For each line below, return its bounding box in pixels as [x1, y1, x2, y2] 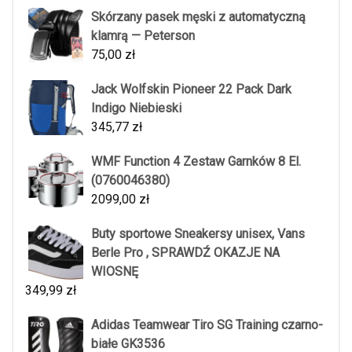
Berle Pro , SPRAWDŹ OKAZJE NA [91, 245, 280, 261]
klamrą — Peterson [91, 28, 195, 44]
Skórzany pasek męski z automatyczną [91, 9, 306, 25]
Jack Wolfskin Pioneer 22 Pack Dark [91, 82, 291, 97]
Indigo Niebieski [91, 101, 181, 116]
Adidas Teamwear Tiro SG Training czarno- [91, 317, 323, 333]
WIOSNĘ [91, 264, 138, 280]
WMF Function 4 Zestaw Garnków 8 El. [91, 154, 301, 170]
